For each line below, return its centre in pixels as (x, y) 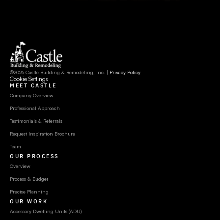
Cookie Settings (29, 79)
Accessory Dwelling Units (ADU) (46, 211)
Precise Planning (29, 192)
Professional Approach (35, 108)
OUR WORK (29, 201)
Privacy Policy (125, 72)
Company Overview (32, 95)
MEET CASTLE (33, 85)
